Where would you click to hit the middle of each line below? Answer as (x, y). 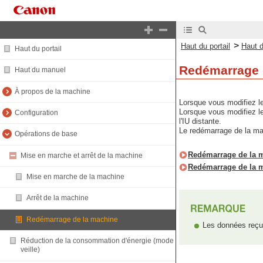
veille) (30, 250)
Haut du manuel (40, 70)
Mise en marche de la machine (75, 177)
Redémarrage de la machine (72, 219)
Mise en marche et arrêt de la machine (82, 155)
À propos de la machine (53, 91)
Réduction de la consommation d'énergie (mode (97, 241)
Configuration (36, 113)
